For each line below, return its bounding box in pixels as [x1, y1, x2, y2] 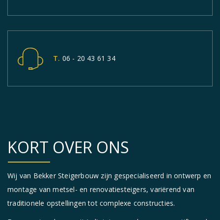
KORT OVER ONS [7, 137, 129, 158]
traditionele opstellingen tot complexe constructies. [7, 198, 175, 208]
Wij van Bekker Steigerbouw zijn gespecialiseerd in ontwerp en [7, 171, 212, 181]
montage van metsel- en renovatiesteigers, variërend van [7, 185, 195, 194]
